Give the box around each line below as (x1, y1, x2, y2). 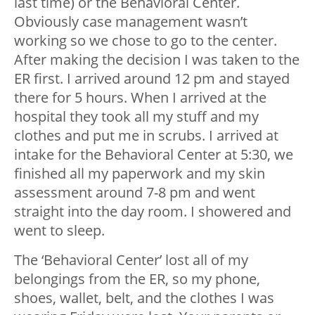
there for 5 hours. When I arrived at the (14, 88, 266, 108)
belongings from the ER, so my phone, (14, 269, 260, 289)
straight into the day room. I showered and (14, 202, 291, 221)
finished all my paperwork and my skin (14, 164, 265, 184)
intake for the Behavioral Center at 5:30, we (14, 145, 293, 165)
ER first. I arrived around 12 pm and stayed (14, 69, 290, 89)
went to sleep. (14, 221, 105, 240)
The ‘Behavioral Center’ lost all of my (14, 250, 248, 270)
